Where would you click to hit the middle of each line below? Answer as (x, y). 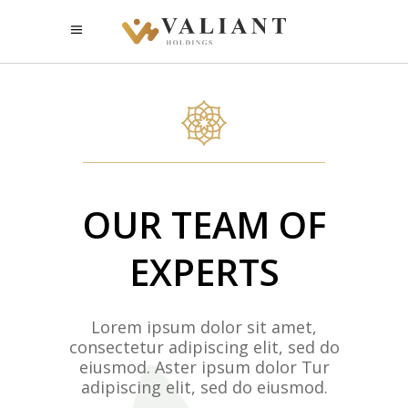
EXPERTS (204, 272)
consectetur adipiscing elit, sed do (204, 347)
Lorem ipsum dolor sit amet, (204, 327)
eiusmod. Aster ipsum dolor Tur (204, 367)
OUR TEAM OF (204, 224)
